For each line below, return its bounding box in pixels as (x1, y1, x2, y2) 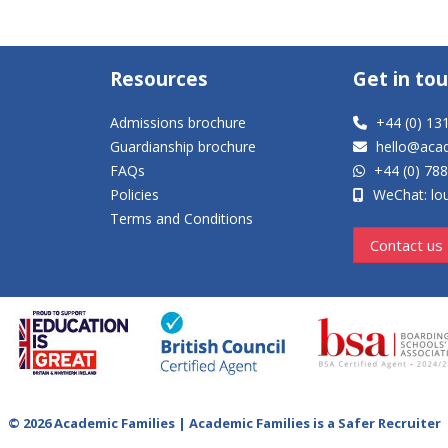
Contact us (370, 235, 443, 255)
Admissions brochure (110, 113, 246, 132)
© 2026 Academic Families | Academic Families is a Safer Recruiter (7, 414, 441, 432)
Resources (110, 66, 208, 91)
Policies (110, 185, 159, 204)
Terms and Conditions (110, 209, 253, 228)
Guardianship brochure (110, 137, 256, 156)
